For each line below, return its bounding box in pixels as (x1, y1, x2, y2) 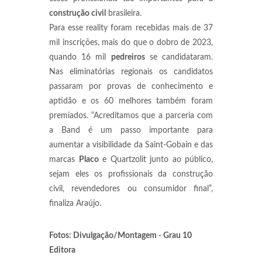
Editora (49, 246, 75, 254)
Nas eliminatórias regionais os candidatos (49, 68, 213, 76)
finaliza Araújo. (49, 199, 101, 208)
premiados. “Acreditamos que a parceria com (49, 112, 213, 120)
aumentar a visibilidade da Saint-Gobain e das (49, 141, 213, 149)
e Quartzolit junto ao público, (98, 156, 213, 164)
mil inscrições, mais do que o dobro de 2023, (49, 39, 213, 47)
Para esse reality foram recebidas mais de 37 (49, 24, 213, 32)
